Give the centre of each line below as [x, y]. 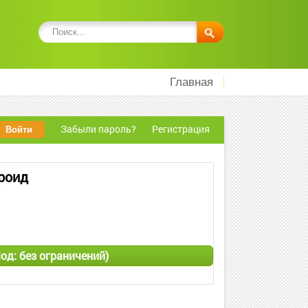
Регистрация [181, 129]
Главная [191, 82]
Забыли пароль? [98, 129]
